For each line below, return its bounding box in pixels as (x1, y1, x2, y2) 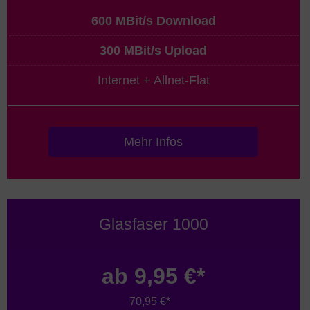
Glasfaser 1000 (98, 215, 208, 233)
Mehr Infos (124, 134, 183, 149)
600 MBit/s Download (91, 13, 216, 28)
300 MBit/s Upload (100, 43, 207, 57)
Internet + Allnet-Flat (97, 73, 210, 87)
